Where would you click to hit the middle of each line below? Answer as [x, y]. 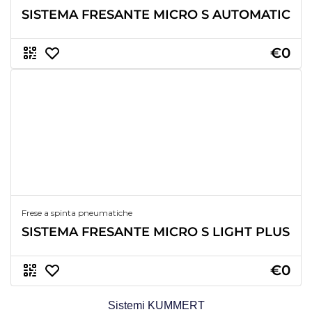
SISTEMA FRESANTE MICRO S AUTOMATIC [156, 14]
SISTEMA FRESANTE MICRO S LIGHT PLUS [156, 232]
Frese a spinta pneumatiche [77, 212]
